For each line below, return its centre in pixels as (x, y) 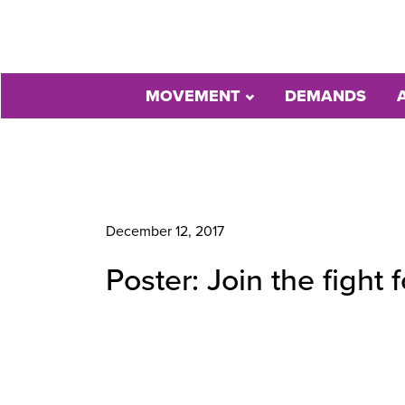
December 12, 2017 (165, 231)
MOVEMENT (195, 96)
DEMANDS (325, 96)
